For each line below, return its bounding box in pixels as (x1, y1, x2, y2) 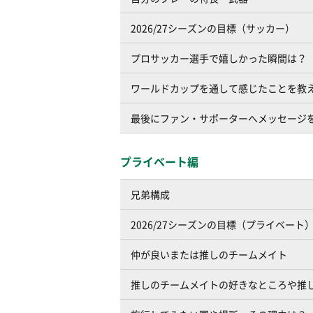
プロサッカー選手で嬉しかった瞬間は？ (131, 51, 307, 65)
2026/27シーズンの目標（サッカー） (131, 21, 295, 35)
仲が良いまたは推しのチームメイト (131, 247, 287, 261)
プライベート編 (120, 153, 198, 170)
